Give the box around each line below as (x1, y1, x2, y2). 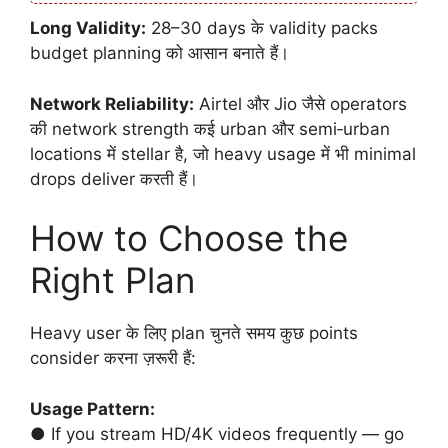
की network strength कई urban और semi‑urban (30, 118, 390, 139)
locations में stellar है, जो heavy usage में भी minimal (30, 143, 416, 164)
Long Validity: (30, 18, 146, 39)
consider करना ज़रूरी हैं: (30, 348, 196, 369)
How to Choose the (30, 217, 348, 260)
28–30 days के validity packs (146, 18, 378, 39)
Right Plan (30, 259, 195, 302)
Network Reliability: (30, 93, 194, 114)
